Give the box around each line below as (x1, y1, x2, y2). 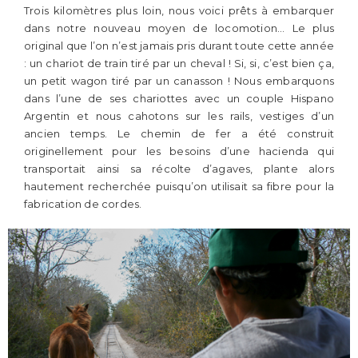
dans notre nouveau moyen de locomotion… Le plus (24, 22, 334, 34)
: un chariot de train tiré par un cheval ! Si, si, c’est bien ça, (24, 57, 334, 70)
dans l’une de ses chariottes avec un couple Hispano (24, 92, 334, 105)
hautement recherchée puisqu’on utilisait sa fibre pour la (24, 180, 334, 193)
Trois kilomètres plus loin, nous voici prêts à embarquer (24, 4, 334, 17)
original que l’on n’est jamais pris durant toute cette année (24, 39, 334, 52)
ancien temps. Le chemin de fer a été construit (24, 127, 334, 140)
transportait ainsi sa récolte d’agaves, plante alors (24, 162, 334, 175)
